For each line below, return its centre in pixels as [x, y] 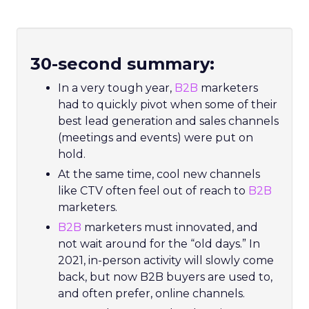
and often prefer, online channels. [151, 293]
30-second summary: [122, 64]
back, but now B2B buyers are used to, [165, 277]
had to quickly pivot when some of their [168, 104]
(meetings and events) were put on [156, 138]
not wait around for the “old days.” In [159, 244]
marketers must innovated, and [170, 227]
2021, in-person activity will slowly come [166, 260]
